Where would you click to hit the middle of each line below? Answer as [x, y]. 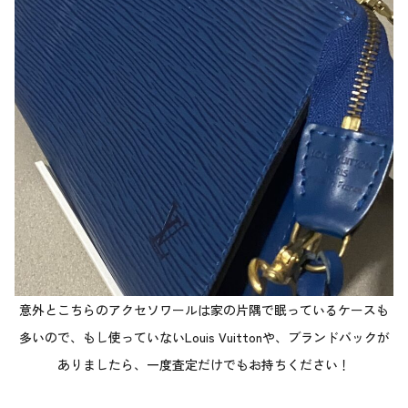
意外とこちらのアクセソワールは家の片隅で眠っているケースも [204, 310]
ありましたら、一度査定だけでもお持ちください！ [204, 365]
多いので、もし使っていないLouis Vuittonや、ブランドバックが [204, 337]
